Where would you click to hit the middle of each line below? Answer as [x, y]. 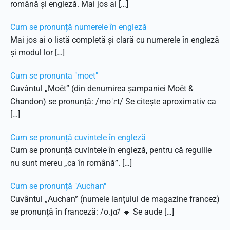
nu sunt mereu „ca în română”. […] [71, 163]
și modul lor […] [37, 53]
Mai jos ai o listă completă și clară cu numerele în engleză [115, 40]
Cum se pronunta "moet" [54, 76]
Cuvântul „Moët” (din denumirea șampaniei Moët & [102, 89]
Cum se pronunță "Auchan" [58, 186]
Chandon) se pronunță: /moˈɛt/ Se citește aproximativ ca [113, 101]
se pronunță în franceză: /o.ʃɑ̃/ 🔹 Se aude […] [92, 212]
